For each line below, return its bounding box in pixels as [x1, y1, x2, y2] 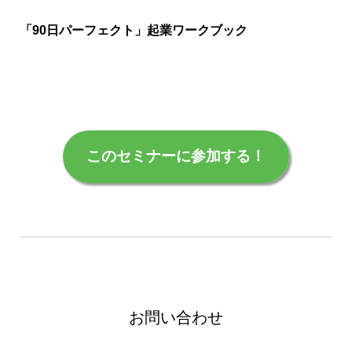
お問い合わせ [129, 309, 223, 327]
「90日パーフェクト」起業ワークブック [20, 24, 247, 38]
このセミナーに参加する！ [86, 148, 266, 165]
